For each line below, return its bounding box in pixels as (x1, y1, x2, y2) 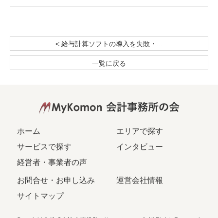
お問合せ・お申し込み (17, 176, 95, 184)
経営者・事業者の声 (17, 158, 87, 166)
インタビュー (116, 143, 163, 151)
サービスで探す (17, 143, 72, 151)
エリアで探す (116, 127, 163, 135)
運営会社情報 (116, 176, 163, 184)
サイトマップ (17, 192, 64, 200)
